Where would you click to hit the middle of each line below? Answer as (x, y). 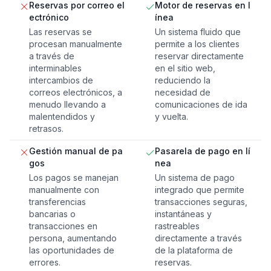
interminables (55, 68)
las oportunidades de (72, 250)
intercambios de (61, 80)
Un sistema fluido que (198, 32)
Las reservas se (60, 32)
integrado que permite (200, 190)
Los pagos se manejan (74, 178)
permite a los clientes (197, 44)
